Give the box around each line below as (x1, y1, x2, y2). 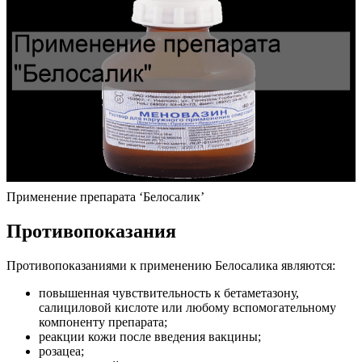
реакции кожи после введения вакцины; (39, 329, 261, 343)
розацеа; (39, 343, 84, 358)
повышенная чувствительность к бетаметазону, (39, 285, 299, 300)
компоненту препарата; (39, 314, 167, 329)
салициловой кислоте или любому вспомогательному (39, 300, 336, 314)
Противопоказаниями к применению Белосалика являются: (6, 258, 335, 272)
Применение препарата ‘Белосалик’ (6, 189, 204, 204)
